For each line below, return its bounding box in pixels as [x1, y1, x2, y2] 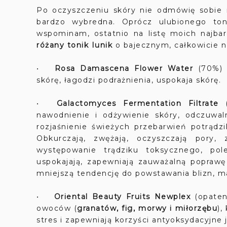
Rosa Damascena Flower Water [54, 64, 194, 73]
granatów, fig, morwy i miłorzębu [77, 204, 218, 213]
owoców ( [36, 204, 78, 213]
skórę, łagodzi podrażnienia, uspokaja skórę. [36, 75, 221, 85]
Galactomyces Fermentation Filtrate [56, 99, 219, 108]
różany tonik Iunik [36, 41, 112, 50]
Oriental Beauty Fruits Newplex [54, 192, 191, 201]
